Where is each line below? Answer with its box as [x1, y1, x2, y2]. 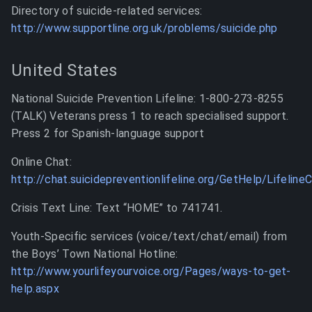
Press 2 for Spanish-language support [11, 127, 204, 140]
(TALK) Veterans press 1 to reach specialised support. [11, 109, 289, 123]
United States [11, 61, 118, 80]
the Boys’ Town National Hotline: [11, 247, 178, 260]
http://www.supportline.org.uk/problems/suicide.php [11, 22, 278, 35]
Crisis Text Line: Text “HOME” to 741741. [11, 201, 223, 214]
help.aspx [11, 282, 59, 295]
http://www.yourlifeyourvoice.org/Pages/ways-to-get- [11, 265, 291, 278]
